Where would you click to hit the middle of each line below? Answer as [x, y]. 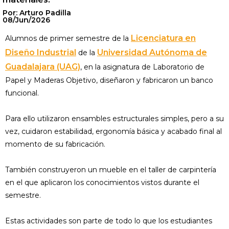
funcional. [22, 93]
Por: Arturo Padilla [37, 13]
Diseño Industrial [41, 52]
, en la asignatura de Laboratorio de [142, 67]
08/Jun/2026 [26, 20]
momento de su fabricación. [55, 144]
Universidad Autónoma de [152, 52]
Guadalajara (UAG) [43, 67]
